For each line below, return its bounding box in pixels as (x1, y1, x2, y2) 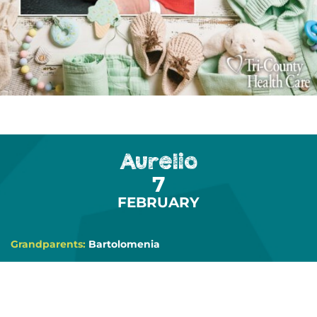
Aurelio (120, 147, 197, 175)
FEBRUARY (117, 193, 200, 211)
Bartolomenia (88, 237, 160, 250)
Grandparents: (11, 237, 88, 250)
